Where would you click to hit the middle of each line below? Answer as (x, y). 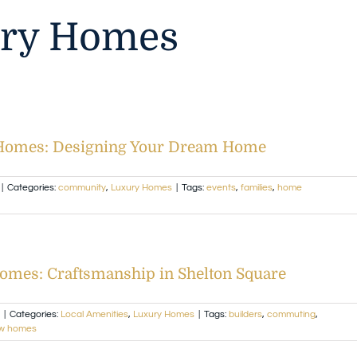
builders (245, 314)
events (221, 187)
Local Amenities (94, 314)
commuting (291, 314)
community (82, 187)
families (257, 187)
